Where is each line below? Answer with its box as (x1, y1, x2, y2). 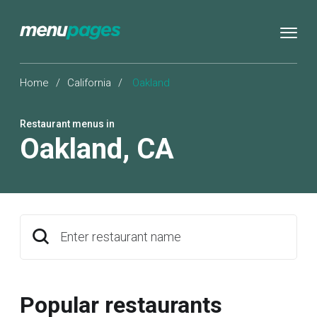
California (67, 76, 111, 89)
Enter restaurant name (60, 229, 181, 244)
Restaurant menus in (20, 118, 115, 129)
